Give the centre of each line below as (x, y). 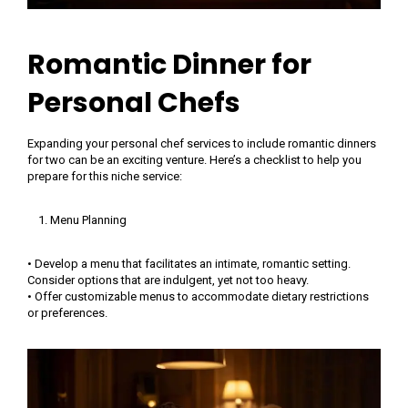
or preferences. (67, 312)
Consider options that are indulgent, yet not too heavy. (168, 280)
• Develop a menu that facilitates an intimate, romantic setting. (189, 263)
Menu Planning (88, 219)
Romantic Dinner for (169, 64)
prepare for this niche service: (105, 176)
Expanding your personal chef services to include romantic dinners (202, 143)
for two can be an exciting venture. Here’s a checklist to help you (194, 159)
